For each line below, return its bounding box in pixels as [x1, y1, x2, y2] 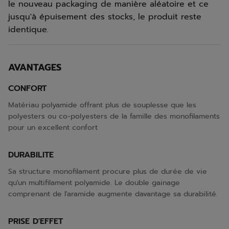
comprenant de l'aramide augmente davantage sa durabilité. [8, 189, 218, 199]
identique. [8, 24, 49, 36]
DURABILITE [8, 149, 54, 161]
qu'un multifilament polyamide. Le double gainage [8, 177, 180, 188]
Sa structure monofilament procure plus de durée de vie [8, 166, 207, 177]
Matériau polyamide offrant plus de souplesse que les [8, 100, 196, 110]
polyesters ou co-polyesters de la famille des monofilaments [8, 111, 220, 122]
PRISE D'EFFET [8, 215, 63, 227]
